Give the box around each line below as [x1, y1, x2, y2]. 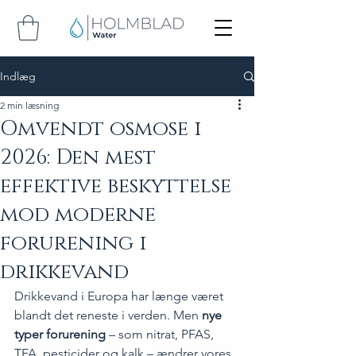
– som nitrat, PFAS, [106, 327, 217, 342]
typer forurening [14, 327, 106, 342]
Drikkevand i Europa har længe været [14, 288, 226, 304]
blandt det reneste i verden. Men [14, 308, 202, 323]
